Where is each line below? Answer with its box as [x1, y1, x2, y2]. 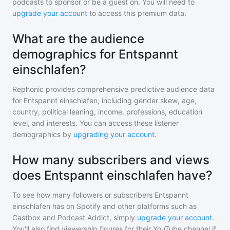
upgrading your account [73, 130, 155, 139]
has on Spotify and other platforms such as [50, 202, 197, 210]
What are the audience [12, 31, 144, 46]
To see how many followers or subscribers [12, 190, 155, 199]
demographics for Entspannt [12, 47, 178, 62]
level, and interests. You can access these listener [12, 119, 179, 127]
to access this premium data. [87, 9, 186, 17]
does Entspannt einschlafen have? [12, 168, 213, 183]
